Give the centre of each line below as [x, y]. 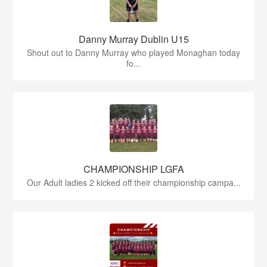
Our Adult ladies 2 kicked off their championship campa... [133, 182]
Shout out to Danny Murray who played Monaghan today [133, 52]
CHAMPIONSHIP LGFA [133, 169]
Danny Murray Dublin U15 [133, 39]
